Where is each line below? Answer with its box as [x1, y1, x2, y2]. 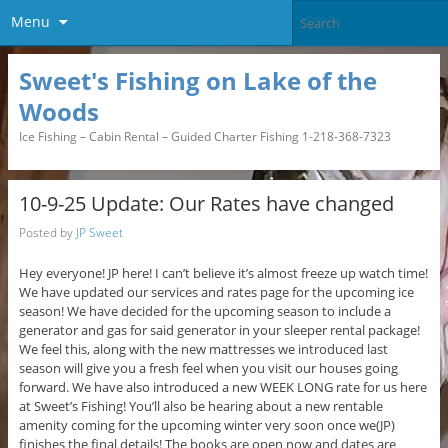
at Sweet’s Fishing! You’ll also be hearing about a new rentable [18, 397, 383, 416]
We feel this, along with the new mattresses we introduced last [18, 340, 388, 359]
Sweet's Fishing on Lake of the [18, 63, 377, 97]
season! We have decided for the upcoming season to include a [18, 302, 391, 321]
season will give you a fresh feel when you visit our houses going [18, 359, 398, 378]
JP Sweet [75, 223, 123, 241]
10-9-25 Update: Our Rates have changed [18, 190, 394, 218]
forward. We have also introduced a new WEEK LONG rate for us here [18, 378, 427, 397]
